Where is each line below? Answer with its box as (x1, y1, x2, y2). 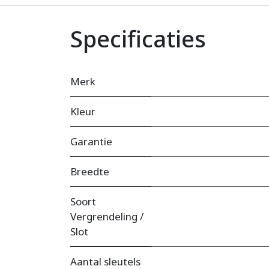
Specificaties (70, 23, 206, 55)
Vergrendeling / (70, 210, 144, 224)
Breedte (70, 165, 109, 179)
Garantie (70, 134, 112, 149)
